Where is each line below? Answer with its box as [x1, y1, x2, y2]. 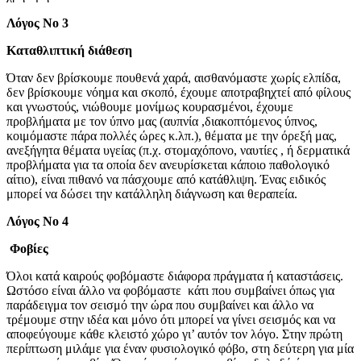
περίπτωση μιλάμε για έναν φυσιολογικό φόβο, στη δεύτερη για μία [6, 341, 354, 355]
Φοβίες [6, 241, 48, 255]
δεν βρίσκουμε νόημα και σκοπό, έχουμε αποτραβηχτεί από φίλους [6, 85, 351, 99]
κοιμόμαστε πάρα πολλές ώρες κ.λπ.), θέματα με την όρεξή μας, [6, 128, 337, 143]
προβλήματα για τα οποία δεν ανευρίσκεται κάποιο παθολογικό [6, 157, 330, 172]
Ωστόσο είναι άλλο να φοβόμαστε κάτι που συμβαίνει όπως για [6, 283, 334, 297]
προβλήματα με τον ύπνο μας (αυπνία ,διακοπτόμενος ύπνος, [6, 114, 317, 128]
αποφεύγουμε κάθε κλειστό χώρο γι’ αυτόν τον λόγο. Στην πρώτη [6, 326, 342, 341]
